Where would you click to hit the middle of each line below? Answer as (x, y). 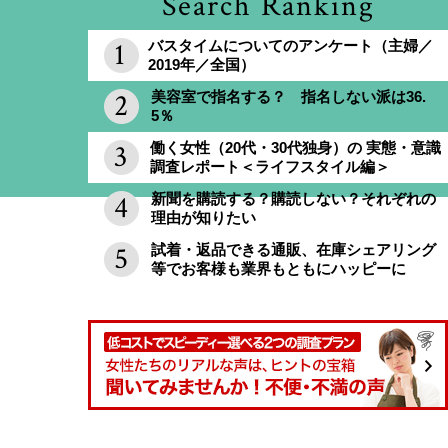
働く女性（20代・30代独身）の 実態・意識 (295, 147)
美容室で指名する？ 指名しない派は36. (288, 96)
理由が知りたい (203, 217)
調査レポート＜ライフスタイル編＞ (270, 166)
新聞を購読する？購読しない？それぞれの (293, 198)
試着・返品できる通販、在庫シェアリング (293, 249)
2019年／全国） (201, 64)
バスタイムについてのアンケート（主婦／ (290, 45)
